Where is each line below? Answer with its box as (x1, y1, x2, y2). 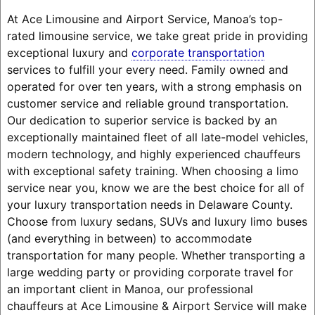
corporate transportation (131, 45, 264, 60)
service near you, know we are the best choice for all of (6, 180, 304, 195)
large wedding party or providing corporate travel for (6, 264, 293, 279)
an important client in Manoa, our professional (6, 281, 253, 296)
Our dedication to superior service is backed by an (6, 112, 277, 127)
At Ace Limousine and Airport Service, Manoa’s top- (6, 11, 283, 26)
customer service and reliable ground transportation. (6, 96, 288, 110)
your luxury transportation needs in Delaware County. (6, 197, 292, 212)
